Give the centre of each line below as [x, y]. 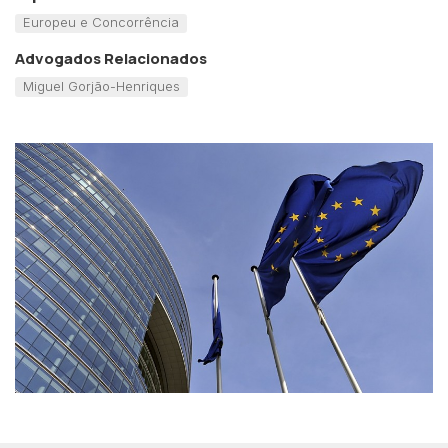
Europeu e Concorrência [100, 22]
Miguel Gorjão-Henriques [101, 85]
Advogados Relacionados [111, 58]
